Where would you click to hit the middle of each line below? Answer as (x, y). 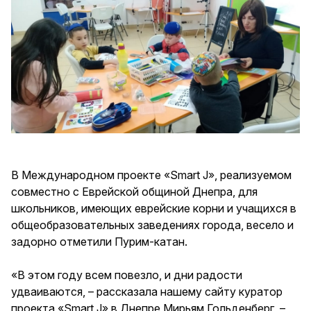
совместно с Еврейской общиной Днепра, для (134, 191)
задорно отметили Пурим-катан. (99, 241)
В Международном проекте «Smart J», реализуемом (151, 175)
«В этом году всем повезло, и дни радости (127, 275)
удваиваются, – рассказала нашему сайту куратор (147, 291)
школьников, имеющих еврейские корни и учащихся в (154, 208)
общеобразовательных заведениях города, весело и (152, 225)
